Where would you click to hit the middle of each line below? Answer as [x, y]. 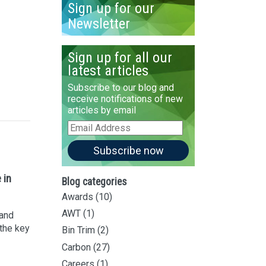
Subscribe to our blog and [121, 87]
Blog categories [94, 182]
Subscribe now [128, 150]
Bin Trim [78, 230]
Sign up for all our [120, 57]
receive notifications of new [125, 99]
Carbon [76, 247]
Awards [77, 197]
